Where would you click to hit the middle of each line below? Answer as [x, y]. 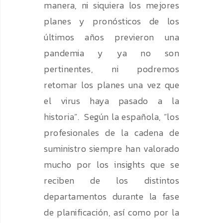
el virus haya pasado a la [111, 101]
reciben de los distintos [111, 181]
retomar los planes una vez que [111, 85]
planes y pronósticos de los [111, 21]
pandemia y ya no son [111, 53]
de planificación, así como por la [111, 213]
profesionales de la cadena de [111, 133]
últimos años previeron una [111, 37]
